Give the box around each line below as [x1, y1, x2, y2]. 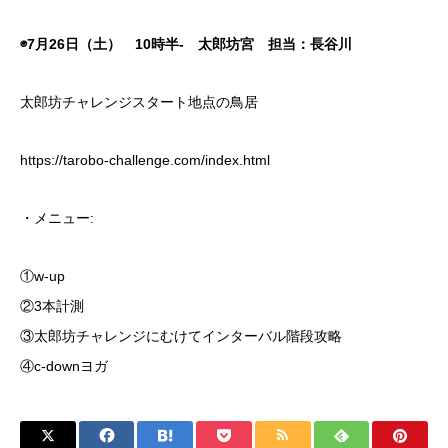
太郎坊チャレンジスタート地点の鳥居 [20, 94, 258, 110]
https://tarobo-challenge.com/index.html [20, 152, 270, 168]
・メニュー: [20, 210, 94, 226]
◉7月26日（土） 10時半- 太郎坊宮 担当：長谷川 [20, 36, 352, 52]
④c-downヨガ [20, 358, 108, 374]
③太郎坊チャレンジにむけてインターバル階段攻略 [20, 328, 342, 344]
